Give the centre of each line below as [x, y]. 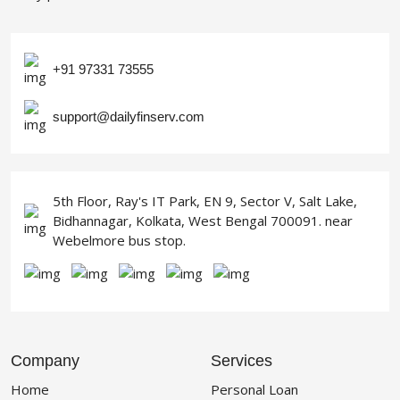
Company [45, 361]
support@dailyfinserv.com [129, 117]
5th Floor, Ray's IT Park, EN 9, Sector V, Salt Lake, [205, 201]
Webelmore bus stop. [119, 241]
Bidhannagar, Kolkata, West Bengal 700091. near [203, 221]
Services [242, 361]
